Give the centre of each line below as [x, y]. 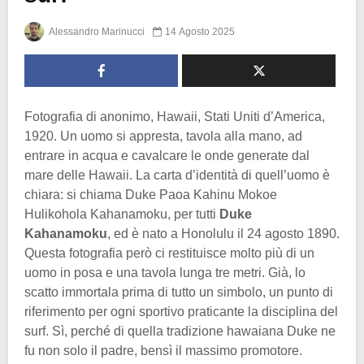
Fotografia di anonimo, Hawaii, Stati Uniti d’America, [175, 116]
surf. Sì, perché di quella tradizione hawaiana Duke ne [180, 331]
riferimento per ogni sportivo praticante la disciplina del [181, 311]
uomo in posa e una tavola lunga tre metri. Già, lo [165, 272]
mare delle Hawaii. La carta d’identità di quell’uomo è [177, 175]
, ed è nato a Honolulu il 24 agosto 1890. [223, 233]
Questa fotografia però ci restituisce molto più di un [169, 253]
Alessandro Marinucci [96, 31]
